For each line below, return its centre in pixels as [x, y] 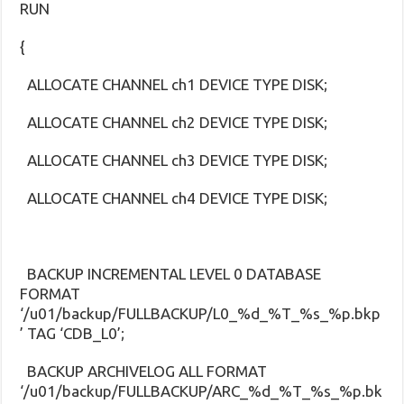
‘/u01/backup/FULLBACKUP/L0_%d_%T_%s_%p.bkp [201, 313]
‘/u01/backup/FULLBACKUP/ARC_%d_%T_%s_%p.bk [202, 390]
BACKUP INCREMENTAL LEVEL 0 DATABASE [171, 273]
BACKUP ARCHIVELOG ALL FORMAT [144, 371]
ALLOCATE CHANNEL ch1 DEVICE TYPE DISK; [174, 84]
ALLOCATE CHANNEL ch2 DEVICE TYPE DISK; [174, 122]
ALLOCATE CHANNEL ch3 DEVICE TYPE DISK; [174, 160]
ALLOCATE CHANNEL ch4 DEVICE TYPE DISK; [174, 197]
